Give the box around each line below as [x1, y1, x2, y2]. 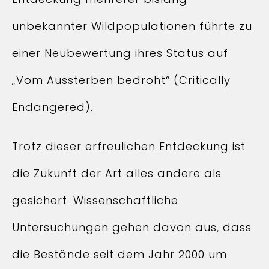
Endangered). [12, 100, 93, 115]
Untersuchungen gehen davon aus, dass [12, 220, 252, 235]
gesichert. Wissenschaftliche [12, 193, 178, 208]
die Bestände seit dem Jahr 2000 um [12, 247, 227, 262]
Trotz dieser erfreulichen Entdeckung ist [12, 139, 246, 154]
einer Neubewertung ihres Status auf [12, 46, 228, 61]
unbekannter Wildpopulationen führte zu [12, 19, 252, 34]
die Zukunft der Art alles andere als [12, 166, 222, 181]
